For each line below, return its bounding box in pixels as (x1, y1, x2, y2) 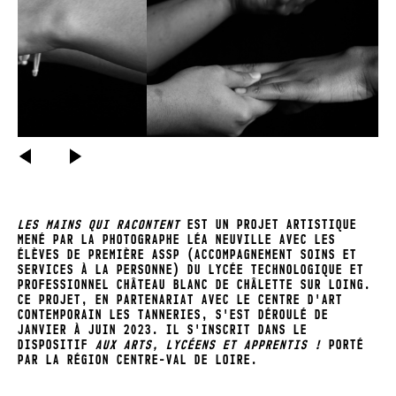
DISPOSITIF (18, 338, 95, 353)
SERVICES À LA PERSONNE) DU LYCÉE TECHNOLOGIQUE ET (18, 263, 364, 278)
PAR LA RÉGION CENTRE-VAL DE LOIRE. (18, 353, 258, 368)
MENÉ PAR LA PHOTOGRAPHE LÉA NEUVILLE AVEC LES (18, 232, 336, 247)
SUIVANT (95, 138, 158, 160)
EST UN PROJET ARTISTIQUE (180, 217, 357, 232)
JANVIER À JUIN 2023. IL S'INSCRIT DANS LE (18, 323, 308, 338)
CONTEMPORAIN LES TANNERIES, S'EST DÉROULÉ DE (18, 308, 329, 323)
